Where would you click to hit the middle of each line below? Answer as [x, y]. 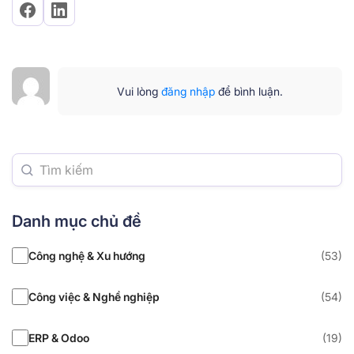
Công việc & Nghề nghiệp [94, 297]
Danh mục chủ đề [77, 221]
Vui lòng [139, 91]
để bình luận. [249, 91]
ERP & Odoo [59, 338]
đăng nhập [188, 91]
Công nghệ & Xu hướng [87, 256]
